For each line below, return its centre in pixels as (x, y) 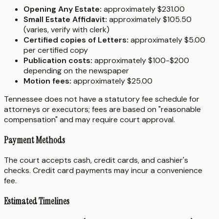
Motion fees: (47, 81)
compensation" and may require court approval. (89, 120)
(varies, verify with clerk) (66, 30)
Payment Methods (34, 140)
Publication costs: (58, 60)
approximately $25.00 (112, 81)
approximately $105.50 (149, 19)
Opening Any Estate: (63, 9)
